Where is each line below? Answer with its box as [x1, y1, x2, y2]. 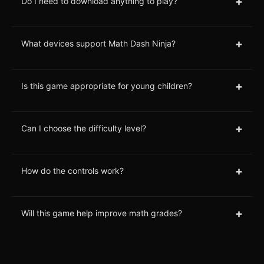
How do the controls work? [21, 166, 124, 176]
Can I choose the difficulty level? [21, 123, 146, 134]
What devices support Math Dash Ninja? [21, 38, 176, 49]
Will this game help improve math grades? [21, 208, 182, 219]
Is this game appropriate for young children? [21, 81, 192, 91]
